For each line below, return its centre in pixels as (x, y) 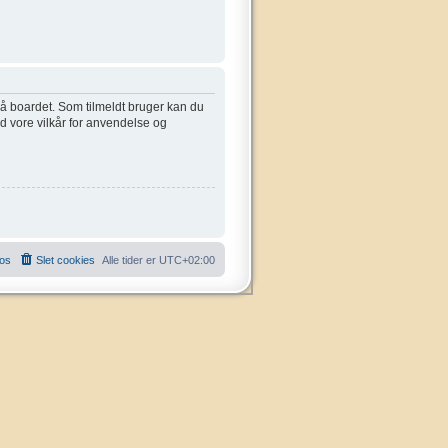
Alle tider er (130, 260)
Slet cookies (65, 260)
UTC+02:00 (187, 260)
